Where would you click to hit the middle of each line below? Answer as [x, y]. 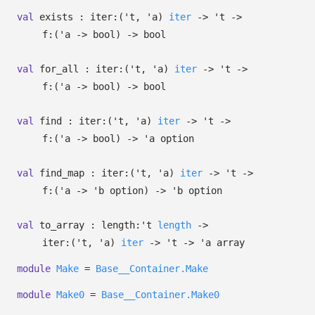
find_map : [67, 173]
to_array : [67, 225]
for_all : [65, 69]
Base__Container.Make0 [160, 295]
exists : [62, 17]
